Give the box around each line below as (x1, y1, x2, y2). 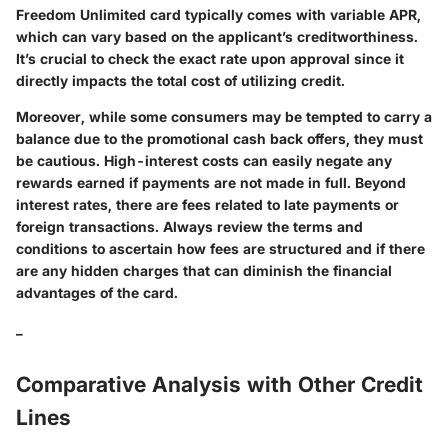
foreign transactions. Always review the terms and (16, 218, 363, 236)
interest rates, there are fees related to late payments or (16, 196, 399, 214)
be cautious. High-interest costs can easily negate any (16, 152, 392, 170)
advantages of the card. (16, 284, 178, 302)
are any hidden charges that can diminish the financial (16, 262, 392, 280)
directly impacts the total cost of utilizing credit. (16, 72, 345, 90)
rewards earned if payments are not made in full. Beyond (16, 174, 406, 192)
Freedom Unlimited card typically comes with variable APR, (16, 6, 421, 24)
